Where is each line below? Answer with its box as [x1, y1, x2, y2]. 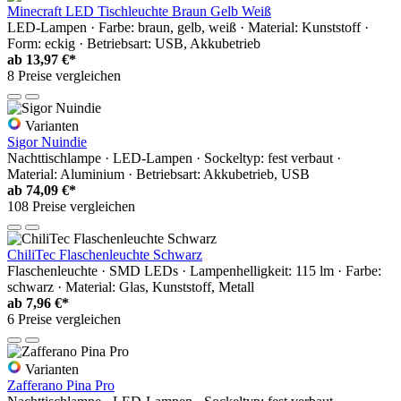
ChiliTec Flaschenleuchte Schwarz [7, 246, 202, 262]
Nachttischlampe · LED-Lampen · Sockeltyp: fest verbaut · [7, 149, 341, 166]
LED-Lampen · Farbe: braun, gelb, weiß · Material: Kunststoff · [7, 19, 369, 35]
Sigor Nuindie [7, 133, 87, 149]
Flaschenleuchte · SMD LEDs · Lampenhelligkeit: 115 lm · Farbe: [7, 262, 381, 278]
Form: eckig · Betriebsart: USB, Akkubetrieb [7, 35, 260, 51]
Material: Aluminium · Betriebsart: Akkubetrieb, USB [7, 166, 310, 182]
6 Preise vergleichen [7, 311, 121, 327]
